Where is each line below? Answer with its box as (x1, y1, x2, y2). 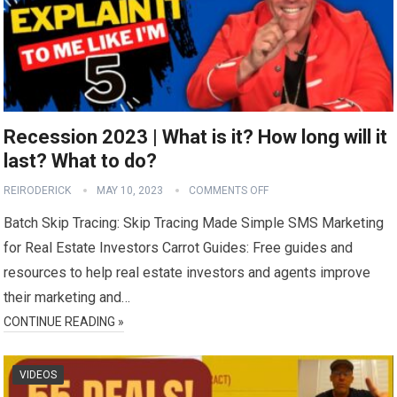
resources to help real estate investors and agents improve (4, 263, 371, 281)
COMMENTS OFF (189, 183, 269, 197)
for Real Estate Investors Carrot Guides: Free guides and (4, 238, 354, 256)
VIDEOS (19, 368, 58, 381)
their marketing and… (4, 288, 131, 306)
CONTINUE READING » (4, 314, 125, 329)
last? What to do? (4, 149, 158, 172)
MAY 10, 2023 (97, 183, 164, 197)
